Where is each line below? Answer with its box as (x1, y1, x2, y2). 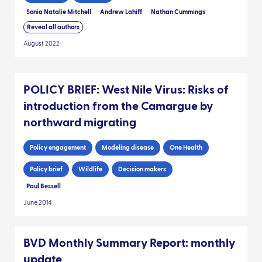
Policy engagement (30, 144, 86, 151)
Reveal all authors (27, 23, 80, 30)
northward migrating (23, 116, 136, 129)
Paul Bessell (26, 182, 61, 189)
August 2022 (23, 40, 60, 47)
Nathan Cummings (151, 8, 205, 15)
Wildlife (78, 166, 102, 173)
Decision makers (118, 166, 166, 173)
